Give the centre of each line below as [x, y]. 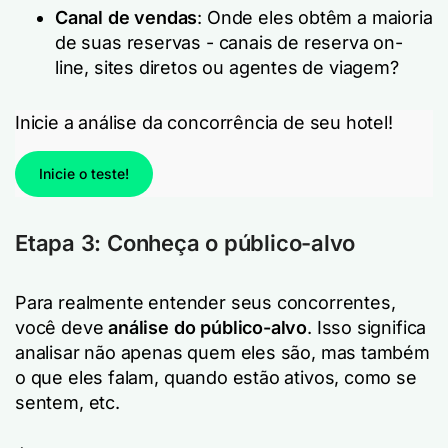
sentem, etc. [67, 402]
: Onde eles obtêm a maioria [315, 17]
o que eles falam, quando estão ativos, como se [216, 377]
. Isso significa [367, 327]
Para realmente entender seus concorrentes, [205, 302]
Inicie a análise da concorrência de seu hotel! [204, 122]
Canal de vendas [126, 17]
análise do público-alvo [208, 327]
